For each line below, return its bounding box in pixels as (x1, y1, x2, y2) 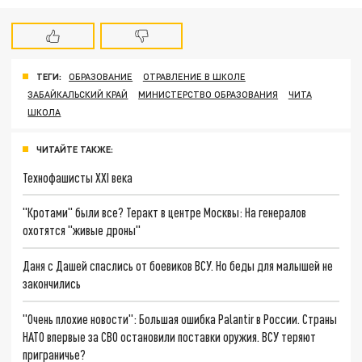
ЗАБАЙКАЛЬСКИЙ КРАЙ (27, 88, 128, 99)
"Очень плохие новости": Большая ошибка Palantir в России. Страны (23, 310, 338, 326)
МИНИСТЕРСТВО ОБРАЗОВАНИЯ (138, 88, 279, 99)
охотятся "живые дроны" (23, 222, 141, 238)
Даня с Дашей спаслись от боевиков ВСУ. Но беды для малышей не (23, 257, 334, 273)
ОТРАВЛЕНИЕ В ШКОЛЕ (142, 70, 246, 82)
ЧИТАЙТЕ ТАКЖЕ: (36, 143, 113, 154)
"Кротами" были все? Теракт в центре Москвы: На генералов (23, 204, 307, 221)
